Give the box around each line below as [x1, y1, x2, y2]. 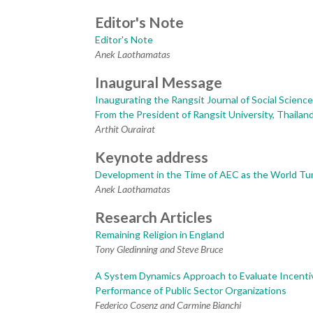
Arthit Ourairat [95, 122, 155, 135]
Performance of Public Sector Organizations [95, 284, 286, 296]
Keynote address [95, 147, 208, 166]
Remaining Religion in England [95, 228, 224, 240]
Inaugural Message [95, 73, 222, 91]
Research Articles [95, 208, 212, 226]
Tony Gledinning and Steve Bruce [95, 242, 223, 255]
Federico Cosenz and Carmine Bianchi [95, 298, 241, 311]
